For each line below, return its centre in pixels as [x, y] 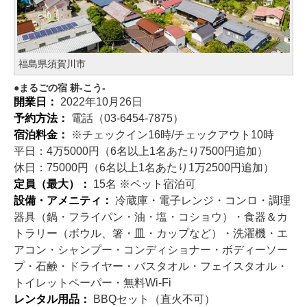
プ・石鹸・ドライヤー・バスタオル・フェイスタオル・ [151, 266]
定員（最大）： [53, 184]
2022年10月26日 [101, 101]
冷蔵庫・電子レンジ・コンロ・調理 [202, 200]
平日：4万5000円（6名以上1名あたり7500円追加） [141, 151]
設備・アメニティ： [64, 200]
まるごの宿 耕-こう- [62, 87]
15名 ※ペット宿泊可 [144, 184]
